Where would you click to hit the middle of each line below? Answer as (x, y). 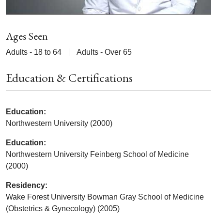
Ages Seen (27, 36)
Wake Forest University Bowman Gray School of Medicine (105, 197)
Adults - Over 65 (104, 52)
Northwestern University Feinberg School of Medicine (97, 154)
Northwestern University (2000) (59, 123)
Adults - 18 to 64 (34, 52)
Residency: (27, 185)
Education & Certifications (69, 77)
